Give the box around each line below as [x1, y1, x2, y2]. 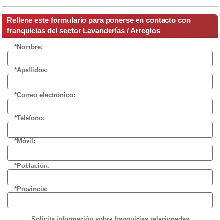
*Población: [14, 162, 50, 170]
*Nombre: [14, 43, 43, 51]
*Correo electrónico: [14, 91, 75, 99]
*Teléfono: [14, 114, 45, 122]
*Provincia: [14, 185, 48, 193]
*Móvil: [14, 137, 35, 145]
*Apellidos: [14, 66, 48, 74]
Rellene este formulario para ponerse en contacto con [7, 16, 191, 25]
